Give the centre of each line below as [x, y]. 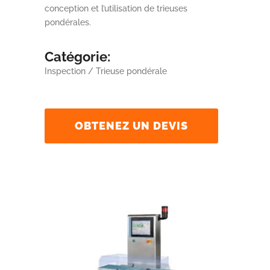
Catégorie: [77, 57]
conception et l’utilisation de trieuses [116, 8]
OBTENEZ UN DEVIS [131, 126]
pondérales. [68, 22]
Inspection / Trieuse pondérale [106, 71]
